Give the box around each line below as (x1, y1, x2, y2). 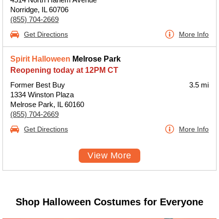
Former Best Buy (10, 81, 65, 89)
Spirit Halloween (10, 55, 70, 63)
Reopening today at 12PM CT (10, 66, 118, 74)
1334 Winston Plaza (10, 90, 74, 99)
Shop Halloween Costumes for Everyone (16, 197, 203, 207)
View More (88, 151, 131, 160)
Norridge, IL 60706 (10, 5, 68, 14)
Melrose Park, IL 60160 (10, 100, 84, 109)
